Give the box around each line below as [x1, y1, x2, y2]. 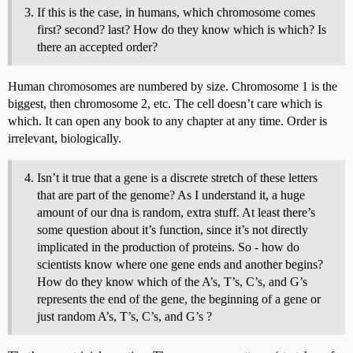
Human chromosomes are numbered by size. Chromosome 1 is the [8, 79, 337, 93]
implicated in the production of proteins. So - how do [37, 240, 299, 254]
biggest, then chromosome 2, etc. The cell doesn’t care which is [8, 96, 322, 110]
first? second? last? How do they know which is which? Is [37, 22, 326, 36]
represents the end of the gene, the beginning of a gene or [37, 292, 321, 306]
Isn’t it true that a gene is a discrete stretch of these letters [37, 170, 318, 184]
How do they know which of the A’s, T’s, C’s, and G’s [37, 274, 307, 288]
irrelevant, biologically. [8, 131, 121, 145]
